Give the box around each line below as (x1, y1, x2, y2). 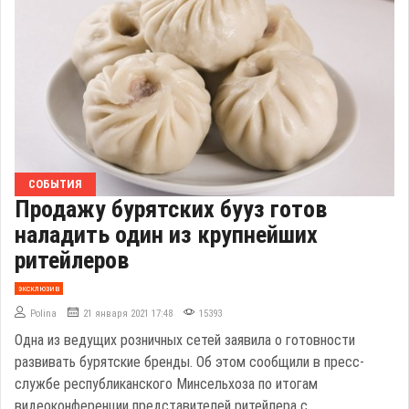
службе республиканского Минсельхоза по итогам (15, 374, 318, 393)
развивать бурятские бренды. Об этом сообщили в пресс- (15, 352, 364, 371)
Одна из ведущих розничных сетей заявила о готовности (15, 330, 355, 349)
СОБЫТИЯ (28, 176, 82, 191)
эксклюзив (17, 283, 59, 294)
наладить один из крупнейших (15, 220, 318, 248)
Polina (30, 307, 57, 320)
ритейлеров (15, 246, 129, 274)
